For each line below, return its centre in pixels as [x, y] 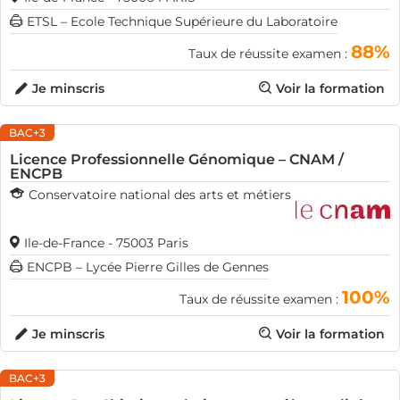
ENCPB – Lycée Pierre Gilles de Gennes [148, 267]
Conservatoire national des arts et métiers [160, 195]
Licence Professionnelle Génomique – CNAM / [177, 159]
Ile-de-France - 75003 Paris [106, 243]
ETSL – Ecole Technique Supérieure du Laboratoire [182, 21]
